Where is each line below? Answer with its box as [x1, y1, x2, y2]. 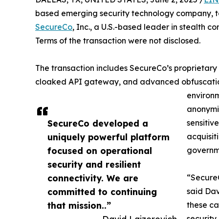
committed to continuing [47, 186, 157, 197]
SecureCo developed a [47, 118, 148, 129]
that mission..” [47, 200, 111, 211]
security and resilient [47, 159, 141, 170]
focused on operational [47, 145, 152, 156]
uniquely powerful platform [47, 131, 170, 143]
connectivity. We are [47, 173, 138, 184]
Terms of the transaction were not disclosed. [35, 36, 200, 46]
